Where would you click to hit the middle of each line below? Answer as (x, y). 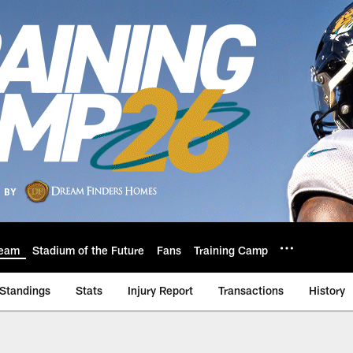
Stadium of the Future (88, 250)
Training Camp (231, 250)
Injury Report (160, 290)
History (327, 290)
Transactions (251, 290)
